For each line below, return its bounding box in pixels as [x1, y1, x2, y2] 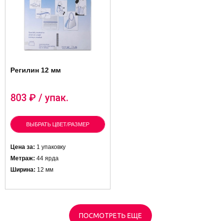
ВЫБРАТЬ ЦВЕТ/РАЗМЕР [26, 121, 89, 127]
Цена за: [10, 144, 37, 150]
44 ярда [37, 155, 59, 162]
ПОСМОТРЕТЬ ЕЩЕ [79, 212, 142, 220]
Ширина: [10, 166, 37, 173]
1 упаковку [37, 144, 66, 150]
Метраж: [10, 155, 37, 162]
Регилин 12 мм [10, 66, 61, 74]
